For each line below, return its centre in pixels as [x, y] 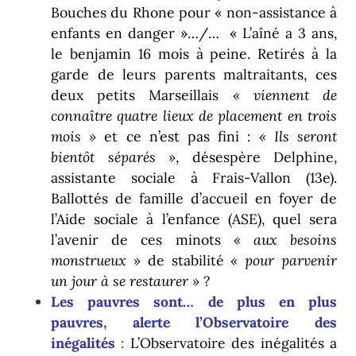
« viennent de [278, 95]
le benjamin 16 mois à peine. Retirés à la [194, 54]
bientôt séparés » [113, 157]
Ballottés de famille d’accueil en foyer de [194, 199]
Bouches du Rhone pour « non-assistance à [194, 13]
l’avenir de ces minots [142, 240]
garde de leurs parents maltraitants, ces [194, 75]
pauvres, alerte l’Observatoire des [194, 323]
